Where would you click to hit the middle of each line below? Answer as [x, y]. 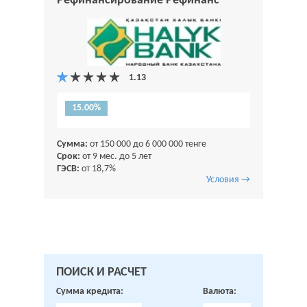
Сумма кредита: [90, 292]
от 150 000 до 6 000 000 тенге [147, 144]
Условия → [228, 180]
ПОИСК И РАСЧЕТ [101, 272]
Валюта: [220, 292]
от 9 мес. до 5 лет [116, 157]
